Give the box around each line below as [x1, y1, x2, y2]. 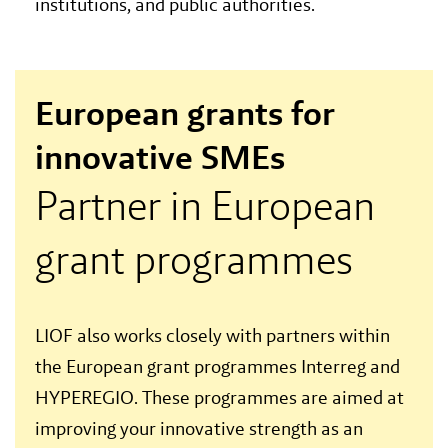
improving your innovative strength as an [35, 416, 363, 442]
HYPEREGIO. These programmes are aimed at [35, 385, 404, 411]
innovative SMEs [35, 135, 285, 180]
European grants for [35, 91, 335, 136]
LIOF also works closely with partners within [35, 323, 390, 349]
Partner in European [35, 179, 375, 233]
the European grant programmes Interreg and [35, 354, 400, 380]
